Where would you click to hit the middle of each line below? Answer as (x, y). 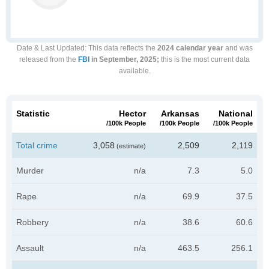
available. (134, 71)
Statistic (33, 113)
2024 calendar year (190, 48)
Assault (30, 248)
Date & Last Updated (50, 48)
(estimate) (130, 146)
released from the (49, 59)
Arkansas (180, 113)
